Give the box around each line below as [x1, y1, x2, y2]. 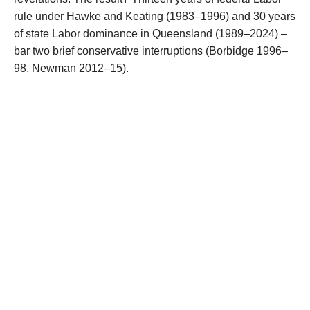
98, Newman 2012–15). [14, 62, 129, 75]
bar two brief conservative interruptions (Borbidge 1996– [14, 45, 288, 57]
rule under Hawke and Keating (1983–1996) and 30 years [14, 10, 295, 23]
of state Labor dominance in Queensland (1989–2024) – [14, 28, 287, 40]
